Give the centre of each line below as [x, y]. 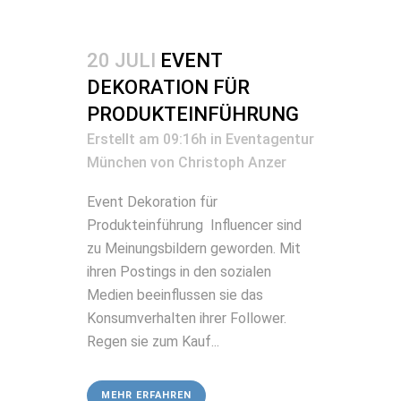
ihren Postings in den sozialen [179, 271]
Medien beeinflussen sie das [175, 294]
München [117, 162]
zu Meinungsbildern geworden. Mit [194, 248]
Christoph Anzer [232, 162]
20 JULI [121, 60]
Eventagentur [270, 139]
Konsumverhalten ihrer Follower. [187, 318]
